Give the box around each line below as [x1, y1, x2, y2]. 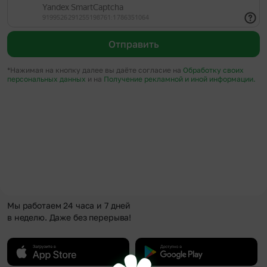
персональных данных [7, 74, 88, 83]
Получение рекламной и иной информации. [104, 74, 256, 83]
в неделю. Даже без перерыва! [7, 212, 132, 222]
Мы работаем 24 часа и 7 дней [7, 200, 131, 210]
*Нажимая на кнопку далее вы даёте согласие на [7, 65, 183, 74]
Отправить [108, 38, 159, 50]
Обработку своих [183, 65, 244, 74]
